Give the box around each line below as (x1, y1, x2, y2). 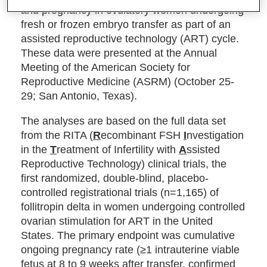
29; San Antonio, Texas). (21, 90, 137, 102)
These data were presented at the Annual (21, 47, 217, 59)
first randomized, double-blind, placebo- (21, 172, 209, 184)
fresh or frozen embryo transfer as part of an (21, 18, 231, 30)
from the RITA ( (21, 129, 93, 141)
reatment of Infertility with (57, 144, 179, 156)
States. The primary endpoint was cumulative (21, 229, 235, 241)
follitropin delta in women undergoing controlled (21, 201, 245, 213)
